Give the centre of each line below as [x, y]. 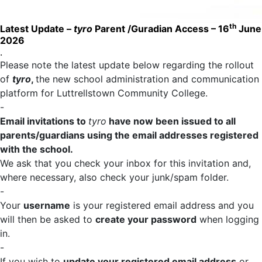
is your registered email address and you [162, 206]
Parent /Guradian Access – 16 [161, 29]
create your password [146, 220]
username [47, 206]
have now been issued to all [171, 121]
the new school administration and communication [147, 79]
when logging [228, 220]
